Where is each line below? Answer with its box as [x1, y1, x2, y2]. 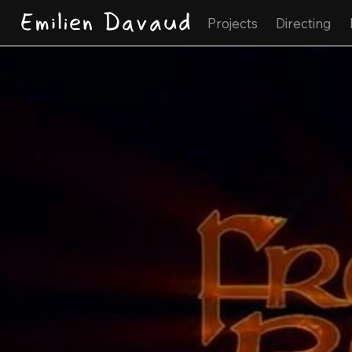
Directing [275, 15, 332, 32]
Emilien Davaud [20, 8, 192, 38]
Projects [207, 15, 258, 32]
